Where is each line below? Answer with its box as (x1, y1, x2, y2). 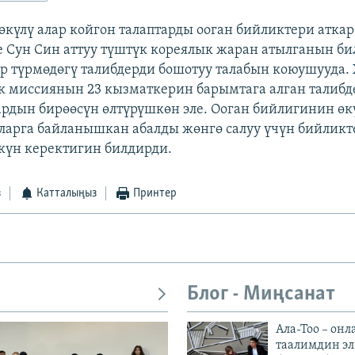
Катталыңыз (36, 187, 97, 200)
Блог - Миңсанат (187, 284, 335, 306)
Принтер (132, 187, 177, 200)
